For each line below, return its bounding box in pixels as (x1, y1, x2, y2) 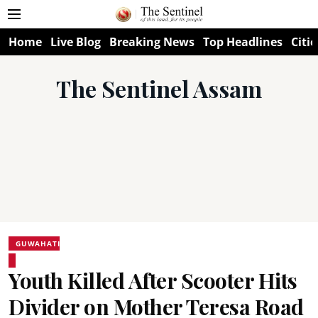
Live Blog (50, 34, 101, 50)
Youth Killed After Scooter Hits (9, 266, 297, 295)
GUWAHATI (16, 238, 60, 248)
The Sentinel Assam (56, 73, 262, 104)
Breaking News (109, 34, 194, 50)
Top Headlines (203, 34, 283, 50)
